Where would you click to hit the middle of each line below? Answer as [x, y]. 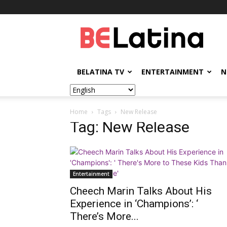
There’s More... [104, 216]
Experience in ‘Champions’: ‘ [134, 204]
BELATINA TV [101, 72]
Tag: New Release [130, 127]
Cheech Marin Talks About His [141, 191]
